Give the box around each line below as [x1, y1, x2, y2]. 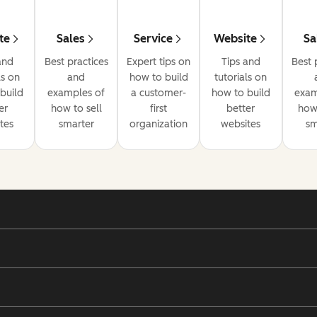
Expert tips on [127, 56, 190, 69]
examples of [47, 87, 105, 100]
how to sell [50, 103, 102, 115]
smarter [58, 118, 94, 131]
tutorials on [214, 71, 267, 84]
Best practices [44, 56, 108, 69]
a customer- [131, 87, 186, 100]
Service [133, 32, 173, 46]
